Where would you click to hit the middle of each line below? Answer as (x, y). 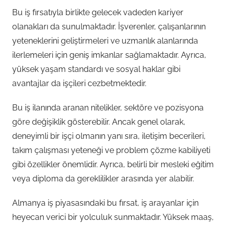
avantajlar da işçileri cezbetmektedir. (79, 83)
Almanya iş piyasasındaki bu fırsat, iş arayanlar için (105, 203)
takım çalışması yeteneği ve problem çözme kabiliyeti (111, 150)
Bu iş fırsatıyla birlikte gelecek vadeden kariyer (98, 12)
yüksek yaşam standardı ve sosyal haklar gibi (96, 69)
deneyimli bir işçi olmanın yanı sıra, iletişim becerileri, (109, 136)
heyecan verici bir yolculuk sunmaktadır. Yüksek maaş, (113, 217)
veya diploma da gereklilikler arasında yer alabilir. (103, 178)
